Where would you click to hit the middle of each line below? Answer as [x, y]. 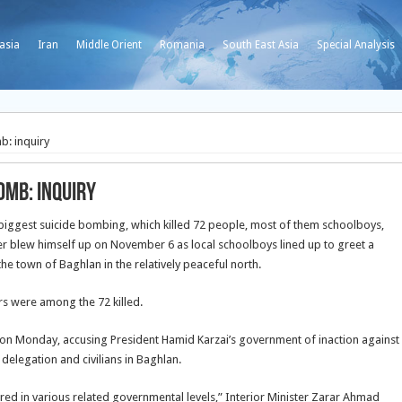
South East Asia [261, 45]
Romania [182, 45]
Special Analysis [356, 45]
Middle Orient [109, 45]
